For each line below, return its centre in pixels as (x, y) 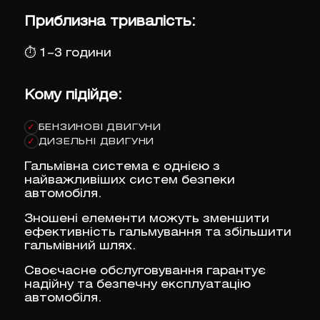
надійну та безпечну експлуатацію (137, 285)
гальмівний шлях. (80, 246)
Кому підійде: (73, 96)
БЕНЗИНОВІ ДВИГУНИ (100, 127)
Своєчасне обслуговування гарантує (145, 271)
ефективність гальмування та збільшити (157, 233)
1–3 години (75, 53)
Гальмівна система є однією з (122, 167)
